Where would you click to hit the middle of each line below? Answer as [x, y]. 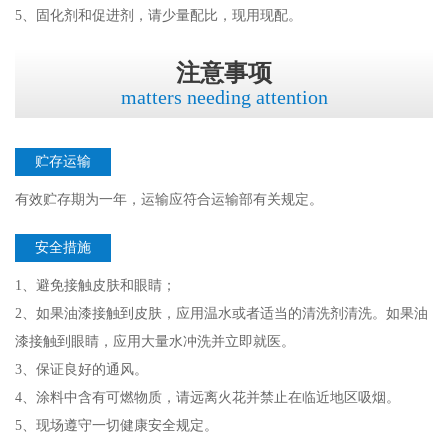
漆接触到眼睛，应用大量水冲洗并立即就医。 [155, 342]
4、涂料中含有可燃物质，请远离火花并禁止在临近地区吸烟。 [207, 398]
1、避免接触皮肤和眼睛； [95, 286]
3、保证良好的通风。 [81, 370]
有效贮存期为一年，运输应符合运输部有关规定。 [169, 200]
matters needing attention [224, 97]
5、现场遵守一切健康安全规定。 [116, 426]
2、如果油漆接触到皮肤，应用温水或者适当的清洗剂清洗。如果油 [221, 314]
